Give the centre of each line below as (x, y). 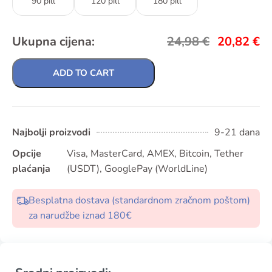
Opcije (27, 153)
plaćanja (31, 168)
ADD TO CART (83, 73)
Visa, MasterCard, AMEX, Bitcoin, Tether (155, 153)
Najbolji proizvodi (51, 132)
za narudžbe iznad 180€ (80, 215)
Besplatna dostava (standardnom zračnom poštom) (139, 200)
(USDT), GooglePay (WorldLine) (137, 168)
